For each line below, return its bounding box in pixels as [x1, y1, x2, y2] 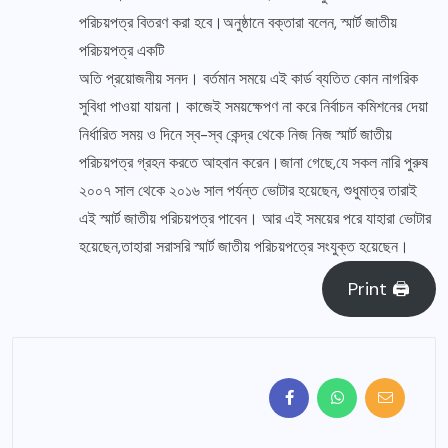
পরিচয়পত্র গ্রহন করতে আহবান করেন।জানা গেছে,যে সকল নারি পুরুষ [79, 152, 428, 174]
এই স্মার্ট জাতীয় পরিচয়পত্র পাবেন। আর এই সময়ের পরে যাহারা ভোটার [79, 208, 431, 230]
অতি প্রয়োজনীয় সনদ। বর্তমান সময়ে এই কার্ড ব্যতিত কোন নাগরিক [79, 68, 418, 90]
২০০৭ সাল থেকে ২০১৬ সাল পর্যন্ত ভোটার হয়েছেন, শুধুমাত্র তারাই [79, 180, 417, 202]
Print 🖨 [348, 277, 411, 302]
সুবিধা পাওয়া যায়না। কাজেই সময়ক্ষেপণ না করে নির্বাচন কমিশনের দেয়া [79, 96, 428, 118]
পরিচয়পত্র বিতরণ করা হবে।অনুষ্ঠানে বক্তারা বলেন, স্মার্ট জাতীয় [79, 12, 397, 34]
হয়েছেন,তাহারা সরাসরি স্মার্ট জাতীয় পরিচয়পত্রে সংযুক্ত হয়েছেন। [79, 236, 409, 258]
